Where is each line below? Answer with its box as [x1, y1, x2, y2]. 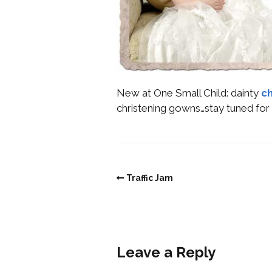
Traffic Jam [126, 172, 173, 183]
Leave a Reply [117, 243, 216, 262]
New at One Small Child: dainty [117, 86, 261, 99]
